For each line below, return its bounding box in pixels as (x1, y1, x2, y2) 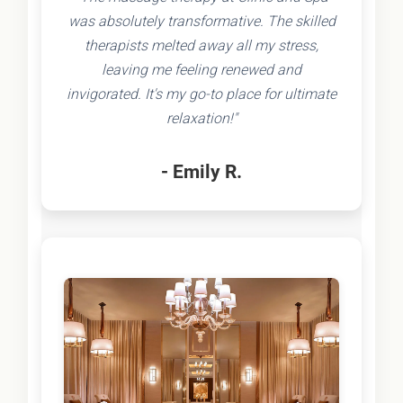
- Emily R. (161, 160, 242, 184)
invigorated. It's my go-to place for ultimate (67, 85, 336, 103)
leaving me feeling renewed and (102, 61, 301, 79)
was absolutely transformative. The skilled (67, 13, 336, 31)
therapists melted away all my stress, (85, 37, 318, 55)
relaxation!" (166, 110, 237, 128)
